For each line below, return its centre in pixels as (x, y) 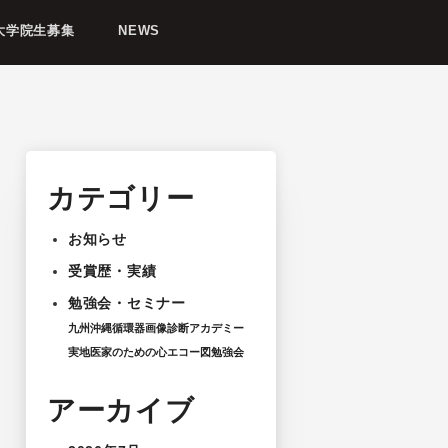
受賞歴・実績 (112, 271)
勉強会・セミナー (127, 303)
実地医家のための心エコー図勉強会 (156, 351)
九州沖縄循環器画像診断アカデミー (156, 328)
